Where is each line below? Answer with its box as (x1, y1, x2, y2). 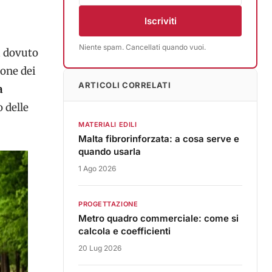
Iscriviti (144, 15, 177, 27)
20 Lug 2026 (78, 243, 121, 253)
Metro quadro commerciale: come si (78, 212, 239, 224)
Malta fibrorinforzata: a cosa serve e (78, 133, 239, 144)
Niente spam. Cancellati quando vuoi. (79, 42, 206, 52)
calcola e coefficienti (78, 225, 171, 237)
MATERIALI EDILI (78, 120, 137, 129)
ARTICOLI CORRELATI (78, 80, 171, 90)
